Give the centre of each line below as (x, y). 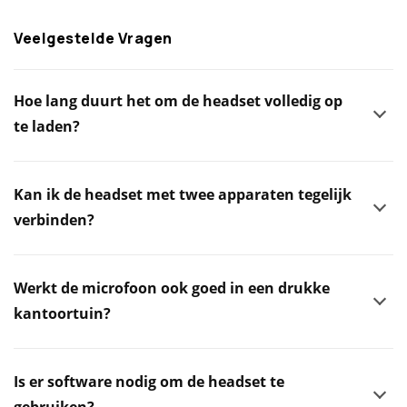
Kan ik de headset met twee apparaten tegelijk (183, 194)
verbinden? (54, 220)
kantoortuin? (62, 313)
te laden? (47, 126)
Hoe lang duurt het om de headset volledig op (178, 101)
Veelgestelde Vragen (93, 38)
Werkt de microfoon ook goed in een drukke (172, 288)
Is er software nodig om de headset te (149, 382)
